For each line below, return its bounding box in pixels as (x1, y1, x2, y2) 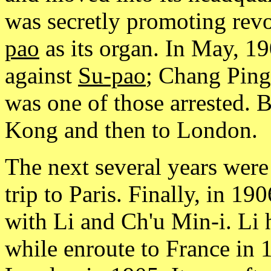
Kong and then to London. (5, 117, 258, 143)
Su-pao (78, 62, 146, 89)
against (5, 62, 78, 89)
